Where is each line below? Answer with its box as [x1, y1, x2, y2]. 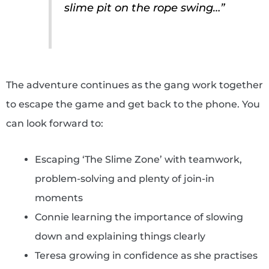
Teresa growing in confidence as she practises [34, 249, 258, 261]
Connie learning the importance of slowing [34, 211, 243, 223]
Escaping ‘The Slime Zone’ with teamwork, [34, 153, 242, 165]
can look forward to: [5, 117, 103, 129]
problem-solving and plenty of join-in [34, 172, 214, 184]
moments [34, 192, 83, 204]
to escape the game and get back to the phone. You [5, 98, 260, 110]
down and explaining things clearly [34, 230, 205, 242]
